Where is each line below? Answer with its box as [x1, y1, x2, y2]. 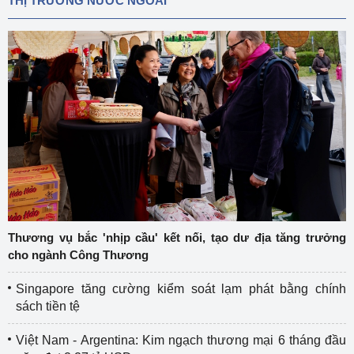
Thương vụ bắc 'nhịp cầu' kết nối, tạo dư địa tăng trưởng [8, 230, 346, 244]
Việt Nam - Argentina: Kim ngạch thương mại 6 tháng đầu [16, 333, 346, 347]
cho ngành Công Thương [8, 247, 149, 262]
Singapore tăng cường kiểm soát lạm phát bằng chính [16, 281, 346, 296]
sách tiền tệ [16, 299, 80, 313]
